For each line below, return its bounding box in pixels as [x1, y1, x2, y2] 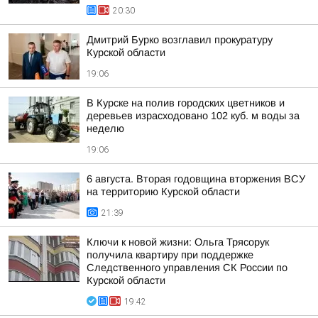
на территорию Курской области [87, 186, 240, 197]
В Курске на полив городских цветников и [87, 97, 285, 109]
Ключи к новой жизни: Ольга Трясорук [87, 236, 269, 248]
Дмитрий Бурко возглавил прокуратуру [87, 34, 273, 45]
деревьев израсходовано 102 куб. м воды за [87, 110, 300, 121]
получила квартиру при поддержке [87, 249, 253, 261]
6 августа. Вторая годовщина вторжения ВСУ [87, 173, 305, 185]
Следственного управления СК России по [87, 262, 287, 273]
